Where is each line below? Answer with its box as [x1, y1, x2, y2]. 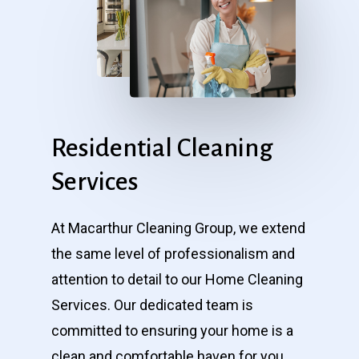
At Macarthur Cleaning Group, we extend [51, 219, 305, 236]
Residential [51, 133, 172, 162]
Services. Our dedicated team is [51, 296, 253, 313]
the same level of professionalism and [51, 244, 295, 262]
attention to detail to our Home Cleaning [51, 270, 303, 288]
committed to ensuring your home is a [51, 321, 293, 339]
